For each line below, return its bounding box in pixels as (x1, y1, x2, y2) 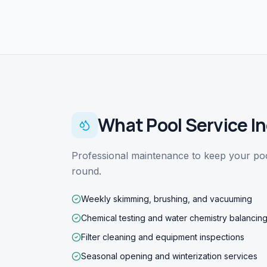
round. (72, 165, 101, 178)
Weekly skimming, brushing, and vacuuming (81, 194, 252, 204)
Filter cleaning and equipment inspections (81, 232, 244, 243)
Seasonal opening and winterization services (81, 251, 257, 262)
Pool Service (146, 113, 248, 138)
